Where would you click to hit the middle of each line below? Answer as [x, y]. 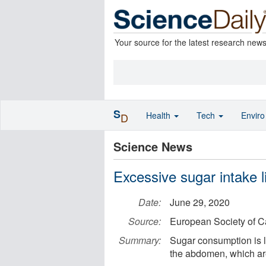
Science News [153, 146]
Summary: [140, 240]
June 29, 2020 [200, 202]
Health [159, 115]
